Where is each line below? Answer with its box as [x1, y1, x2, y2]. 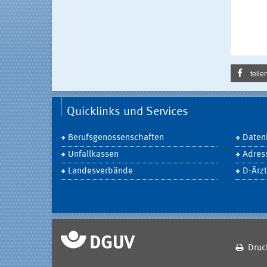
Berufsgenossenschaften [68, 133, 164, 142]
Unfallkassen [68, 150, 119, 159]
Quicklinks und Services [67, 106, 188, 118]
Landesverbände [68, 167, 133, 176]
